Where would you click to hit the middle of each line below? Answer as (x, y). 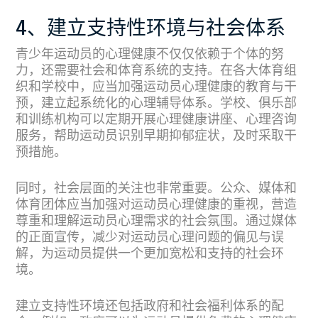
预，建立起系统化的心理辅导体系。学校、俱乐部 (156, 104)
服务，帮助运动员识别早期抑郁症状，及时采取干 (156, 136)
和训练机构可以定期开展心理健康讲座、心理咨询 (156, 120)
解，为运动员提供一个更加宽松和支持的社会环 (150, 254)
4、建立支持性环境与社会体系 (150, 29)
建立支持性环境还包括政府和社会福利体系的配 (150, 307)
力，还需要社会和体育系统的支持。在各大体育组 (156, 71)
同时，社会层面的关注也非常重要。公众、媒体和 (156, 189)
